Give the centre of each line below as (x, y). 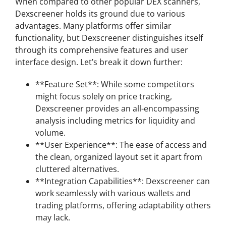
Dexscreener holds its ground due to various (100, 14)
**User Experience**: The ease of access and (121, 145)
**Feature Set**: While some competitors (115, 84)
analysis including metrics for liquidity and (115, 121)
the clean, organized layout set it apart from (119, 157)
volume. (50, 133)
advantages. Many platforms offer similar (93, 26)
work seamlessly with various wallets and (113, 193)
